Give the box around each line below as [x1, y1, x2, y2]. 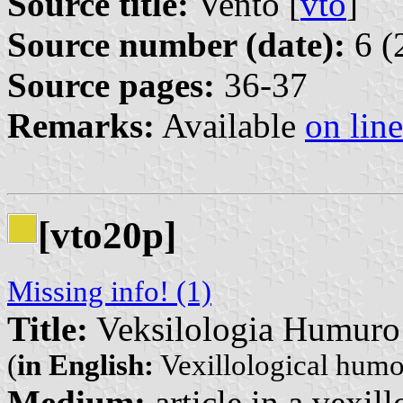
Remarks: [7, 106, 155, 146]
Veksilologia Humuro [88, 309, 400, 349]
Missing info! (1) [7, 275, 211, 309]
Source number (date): [7, 25, 345, 65]
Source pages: [7, 66, 215, 105]
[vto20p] [38, 214, 176, 257]
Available [155, 106, 305, 146]
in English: [17, 349, 154, 382]
